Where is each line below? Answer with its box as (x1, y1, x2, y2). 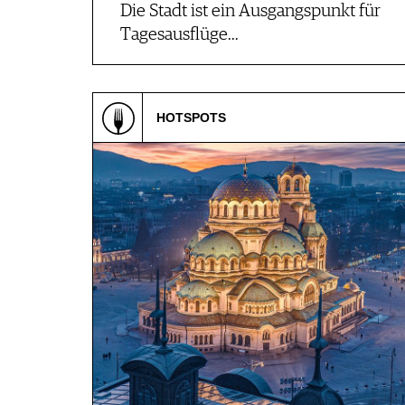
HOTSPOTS (156, 110, 226, 125)
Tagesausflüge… (120, 25, 239, 44)
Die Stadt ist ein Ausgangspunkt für (120, 2, 381, 21)
